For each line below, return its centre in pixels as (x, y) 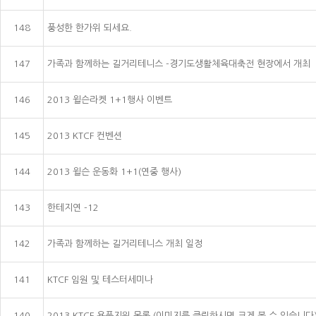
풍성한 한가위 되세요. (90, 28)
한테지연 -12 (73, 207)
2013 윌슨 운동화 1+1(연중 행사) (114, 171)
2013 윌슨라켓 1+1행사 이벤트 (110, 99)
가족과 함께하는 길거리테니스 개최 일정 (125, 243)
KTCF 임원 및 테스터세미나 (100, 279)
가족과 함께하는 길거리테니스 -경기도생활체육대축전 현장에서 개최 (179, 63)
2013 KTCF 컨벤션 (85, 135)
